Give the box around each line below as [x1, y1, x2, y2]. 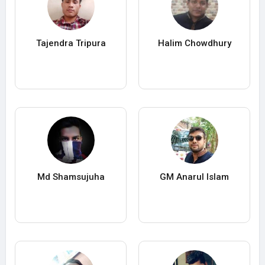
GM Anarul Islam [160, 172, 229, 183]
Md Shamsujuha [37, 172, 105, 183]
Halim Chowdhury [157, 38, 231, 49]
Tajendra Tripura [35, 38, 106, 49]
